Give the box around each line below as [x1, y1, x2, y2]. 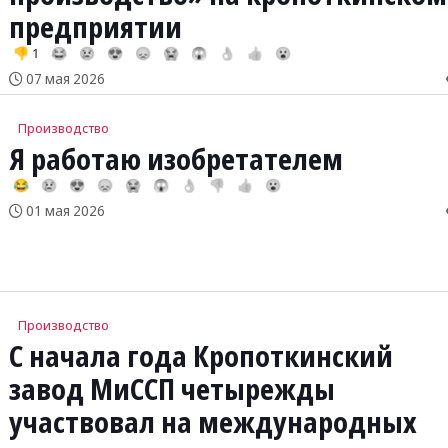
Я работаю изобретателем [8, 140, 343, 178]
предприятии [8, 8, 182, 46]
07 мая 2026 [22, 69, 105, 88]
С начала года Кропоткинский [8, 337, 393, 376]
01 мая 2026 [22, 201, 105, 220]
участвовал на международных [8, 403, 417, 442]
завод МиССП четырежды [8, 370, 335, 409]
